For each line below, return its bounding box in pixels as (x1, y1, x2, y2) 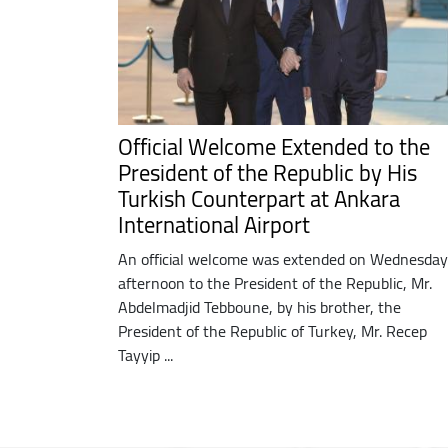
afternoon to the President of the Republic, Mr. (118, 267, 432, 298)
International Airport (118, 203, 310, 246)
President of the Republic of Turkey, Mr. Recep (118, 315, 427, 346)
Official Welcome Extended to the (118, 125, 430, 168)
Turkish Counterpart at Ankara (118, 177, 400, 220)
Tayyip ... (118, 339, 173, 370)
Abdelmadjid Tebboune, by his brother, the (118, 291, 401, 322)
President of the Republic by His (118, 151, 417, 194)
